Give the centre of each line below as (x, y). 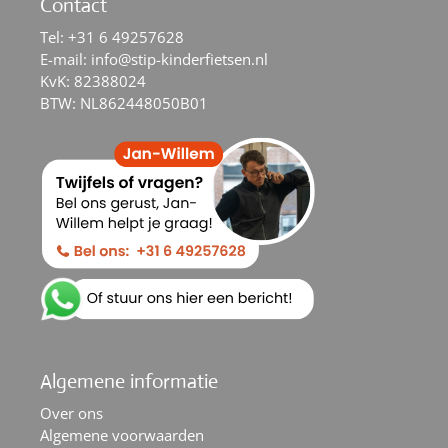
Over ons (71, 413)
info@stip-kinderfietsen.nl (179, 58)
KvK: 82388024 (93, 80)
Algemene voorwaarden (122, 435)
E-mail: (65, 58)
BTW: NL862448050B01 (124, 102)
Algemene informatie (129, 381)
